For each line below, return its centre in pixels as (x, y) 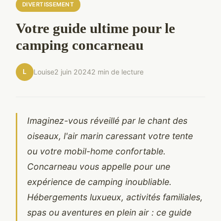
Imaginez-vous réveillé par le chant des (107, 120)
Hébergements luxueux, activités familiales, (115, 197)
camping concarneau (80, 45)
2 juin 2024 (73, 72)
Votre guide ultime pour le (95, 28)
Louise (44, 72)
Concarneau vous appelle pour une (99, 166)
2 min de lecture (117, 72)
